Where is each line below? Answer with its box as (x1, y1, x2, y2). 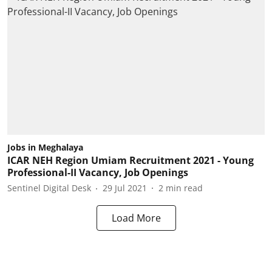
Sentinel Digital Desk (7, 182, 91, 194)
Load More (111, 211, 161, 225)
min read (166, 182, 203, 194)
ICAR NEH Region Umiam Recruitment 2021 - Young (7, 153, 254, 167)
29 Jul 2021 (103, 182, 147, 194)
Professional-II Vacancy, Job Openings (7, 165, 188, 179)
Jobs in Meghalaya (7, 141, 83, 153)
